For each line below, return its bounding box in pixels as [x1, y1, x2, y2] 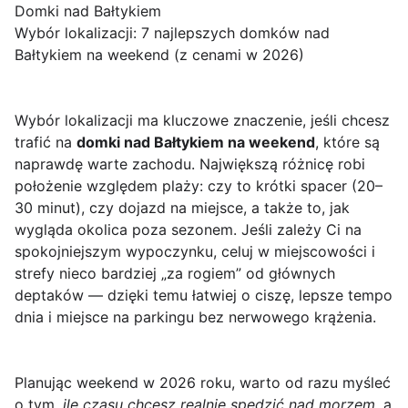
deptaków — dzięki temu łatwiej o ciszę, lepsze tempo [15, 286, 393, 305]
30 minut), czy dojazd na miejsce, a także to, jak [15, 199, 350, 218]
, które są [315, 133, 380, 152]
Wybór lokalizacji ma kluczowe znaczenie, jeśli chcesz [15, 111, 390, 130]
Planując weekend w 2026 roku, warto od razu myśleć [15, 373, 391, 393]
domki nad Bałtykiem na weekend [76, 133, 315, 152]
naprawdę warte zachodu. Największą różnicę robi [15, 155, 365, 174]
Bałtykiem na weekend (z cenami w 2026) [15, 46, 304, 65]
